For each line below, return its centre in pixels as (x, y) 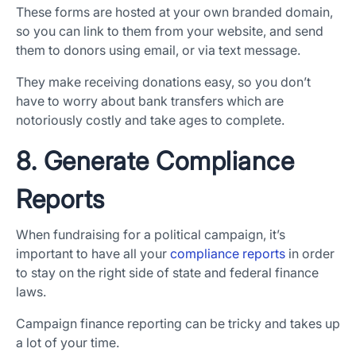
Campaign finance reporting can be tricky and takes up (178, 324)
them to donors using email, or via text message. (158, 50)
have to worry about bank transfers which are (150, 101)
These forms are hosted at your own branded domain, (174, 12)
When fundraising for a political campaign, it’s (151, 235)
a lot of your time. (68, 343)
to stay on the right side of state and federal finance (167, 273)
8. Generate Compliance (155, 161)
